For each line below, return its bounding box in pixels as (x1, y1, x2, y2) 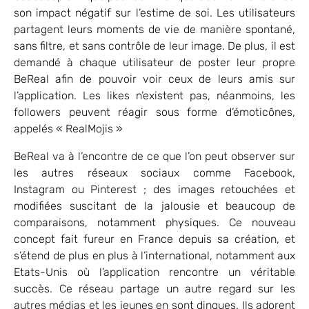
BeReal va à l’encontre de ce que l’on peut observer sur (14, 149, 295, 163)
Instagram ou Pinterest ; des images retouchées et (14, 182, 295, 196)
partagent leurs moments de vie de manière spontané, (14, 22, 295, 36)
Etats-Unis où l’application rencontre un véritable (14, 265, 295, 279)
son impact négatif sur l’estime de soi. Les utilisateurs (14, 6, 295, 19)
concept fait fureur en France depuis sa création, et (14, 232, 295, 246)
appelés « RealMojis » (14, 121, 123, 135)
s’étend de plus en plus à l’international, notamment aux (14, 248, 295, 262)
